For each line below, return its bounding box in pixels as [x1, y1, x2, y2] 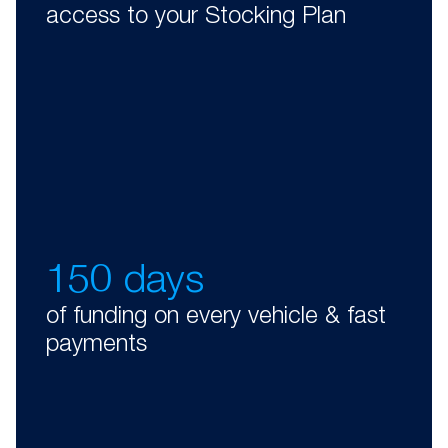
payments [46, 333, 147, 358]
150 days [46, 262, 205, 303]
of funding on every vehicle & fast [46, 305, 386, 330]
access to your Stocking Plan [46, 5, 346, 30]
